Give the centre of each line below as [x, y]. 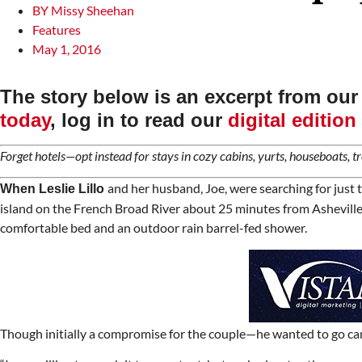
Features [57, 29]
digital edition [292, 120]
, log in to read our [139, 120]
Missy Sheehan [93, 10]
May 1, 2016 [67, 49]
